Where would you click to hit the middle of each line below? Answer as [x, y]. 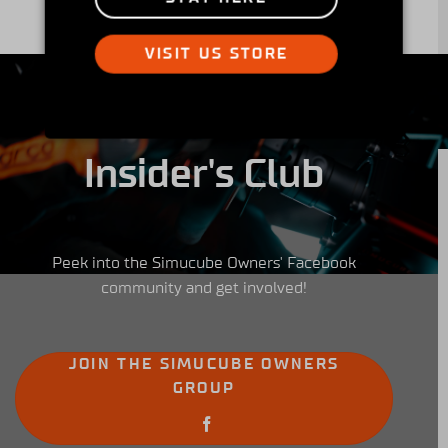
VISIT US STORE [216, 54]
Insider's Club [204, 174]
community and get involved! [204, 288]
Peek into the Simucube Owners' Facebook [204, 263]
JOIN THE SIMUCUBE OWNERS [204, 364]
